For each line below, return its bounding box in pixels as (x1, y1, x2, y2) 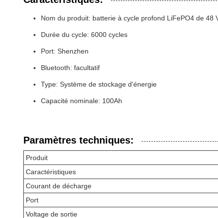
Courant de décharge (26, 182, 91, 190)
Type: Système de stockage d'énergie (41, 80, 157, 88)
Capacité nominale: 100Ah (41, 97, 122, 105)
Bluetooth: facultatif (41, 64, 100, 72)
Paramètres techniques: (23, 135, 134, 145)
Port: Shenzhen (41, 47, 89, 55)
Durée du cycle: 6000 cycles (41, 31, 127, 38)
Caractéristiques (26, 168, 76, 176)
